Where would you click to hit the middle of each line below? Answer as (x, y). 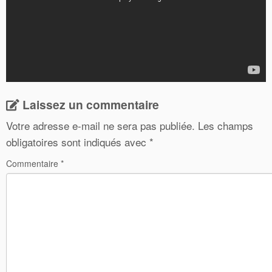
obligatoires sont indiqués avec (78, 142)
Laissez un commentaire (91, 104)
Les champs (226, 125)
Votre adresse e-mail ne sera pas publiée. (100, 125)
